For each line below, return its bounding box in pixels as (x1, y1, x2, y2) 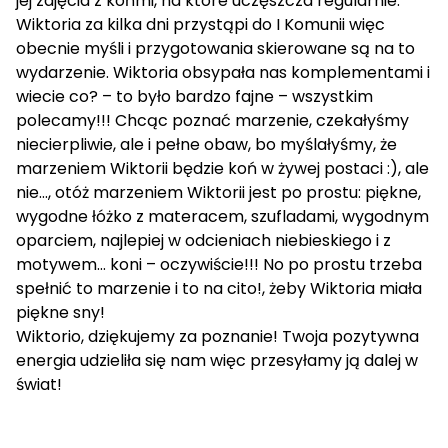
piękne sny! (16, 301, 105, 325)
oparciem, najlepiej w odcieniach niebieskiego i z (16, 229, 391, 253)
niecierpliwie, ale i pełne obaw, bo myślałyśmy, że (16, 133, 397, 157)
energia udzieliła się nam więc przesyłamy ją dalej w (16, 349, 418, 373)
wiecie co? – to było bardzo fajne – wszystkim (16, 85, 373, 109)
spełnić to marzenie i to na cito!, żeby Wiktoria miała (16, 277, 422, 301)
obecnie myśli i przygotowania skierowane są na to (16, 37, 415, 61)
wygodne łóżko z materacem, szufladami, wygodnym (16, 205, 429, 229)
